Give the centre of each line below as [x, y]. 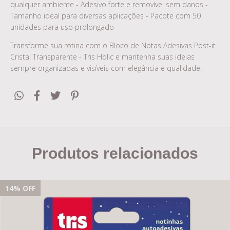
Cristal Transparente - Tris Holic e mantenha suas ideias [102, 57]
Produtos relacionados [115, 154]
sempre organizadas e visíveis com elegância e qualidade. [106, 68]
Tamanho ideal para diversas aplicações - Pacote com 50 [106, 16]
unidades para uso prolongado [62, 27]
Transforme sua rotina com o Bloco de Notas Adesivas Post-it [113, 46]
